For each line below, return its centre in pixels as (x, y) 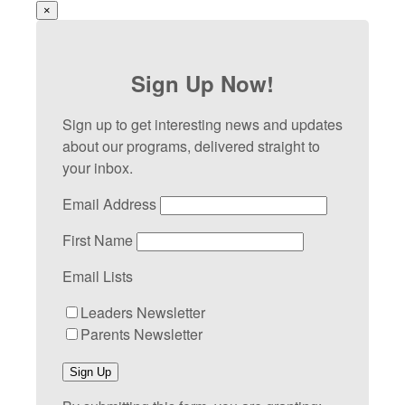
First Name (98, 240)
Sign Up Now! (202, 84)
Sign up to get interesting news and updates (202, 125)
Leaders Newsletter (143, 313)
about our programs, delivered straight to (191, 146)
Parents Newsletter (141, 334)
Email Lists (98, 277)
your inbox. (98, 168)
